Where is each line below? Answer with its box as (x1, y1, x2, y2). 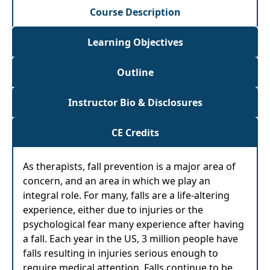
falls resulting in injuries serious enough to (23, 246, 218, 260)
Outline (116, 66, 154, 79)
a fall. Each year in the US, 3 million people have (23, 232, 238, 245)
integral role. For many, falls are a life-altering (23, 189, 230, 202)
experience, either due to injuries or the (23, 203, 203, 216)
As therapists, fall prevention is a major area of (23, 160, 236, 173)
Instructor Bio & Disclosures (67, 96, 202, 109)
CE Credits (111, 126, 159, 139)
